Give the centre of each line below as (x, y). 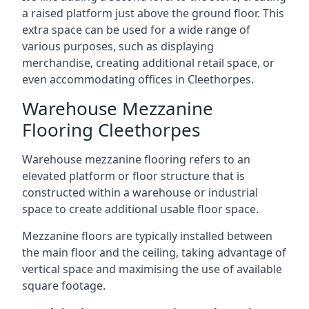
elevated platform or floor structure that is (133, 176)
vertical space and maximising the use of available (152, 269)
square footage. (64, 286)
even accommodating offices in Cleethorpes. (138, 79)
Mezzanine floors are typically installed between (147, 236)
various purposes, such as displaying (118, 46)
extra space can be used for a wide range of (136, 30)
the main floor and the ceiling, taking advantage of (154, 252)
